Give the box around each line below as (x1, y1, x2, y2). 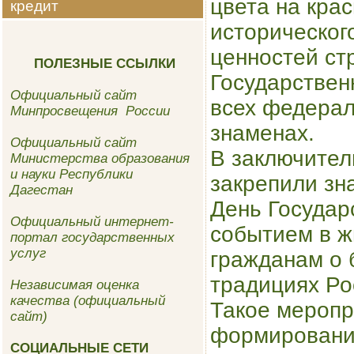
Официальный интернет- (10, 214, 174, 229)
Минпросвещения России (10, 104, 170, 119)
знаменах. (210, 121, 314, 145)
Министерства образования (10, 151, 190, 166)
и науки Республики (10, 167, 133, 182)
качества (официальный (10, 293, 165, 308)
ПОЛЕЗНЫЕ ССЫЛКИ (10, 56, 175, 71)
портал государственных (10, 230, 175, 245)
